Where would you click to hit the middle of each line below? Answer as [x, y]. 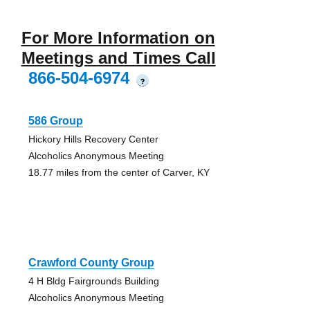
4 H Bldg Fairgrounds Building [93, 281]
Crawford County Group [91, 263]
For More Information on [118, 38]
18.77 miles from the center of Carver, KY [119, 173]
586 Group [55, 121]
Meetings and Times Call [118, 58]
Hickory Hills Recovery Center [93, 139]
